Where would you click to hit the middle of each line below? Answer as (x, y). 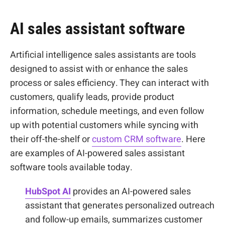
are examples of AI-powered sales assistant (97, 153)
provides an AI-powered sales (131, 192)
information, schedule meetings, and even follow (107, 111)
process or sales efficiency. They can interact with (109, 83)
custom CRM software (137, 139)
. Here (193, 139)
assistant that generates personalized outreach (120, 206)
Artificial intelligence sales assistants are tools (103, 55)
